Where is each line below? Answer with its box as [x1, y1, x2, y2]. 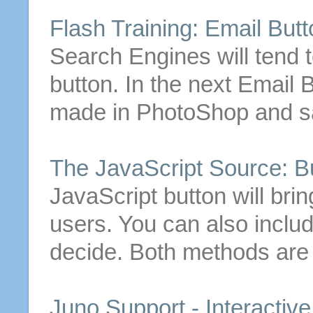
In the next [124, 71, 238, 97]
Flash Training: [49, 15, 205, 41]
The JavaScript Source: [49, 155, 294, 181]
